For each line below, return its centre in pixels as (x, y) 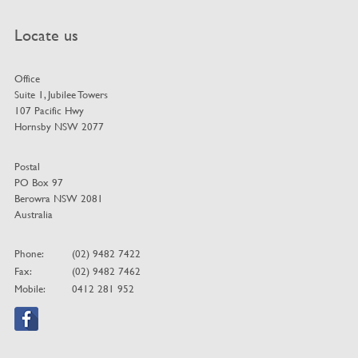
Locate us (46, 34)
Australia (33, 214)
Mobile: (30, 288)
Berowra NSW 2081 (58, 198)
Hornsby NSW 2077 (59, 126)
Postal (27, 166)
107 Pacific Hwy (49, 110)
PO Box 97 (38, 182)
